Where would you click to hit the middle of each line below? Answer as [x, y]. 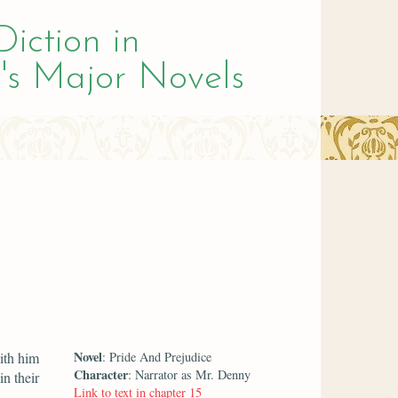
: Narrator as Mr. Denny [190, 374]
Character [101, 374]
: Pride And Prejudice [157, 356]
